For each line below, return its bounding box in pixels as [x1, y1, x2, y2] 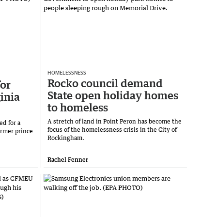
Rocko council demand [47, 76, 163, 90]
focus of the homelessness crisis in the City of [47, 125, 177, 133]
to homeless [47, 100, 108, 114]
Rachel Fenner [47, 155, 88, 163]
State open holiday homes [47, 88, 178, 102]
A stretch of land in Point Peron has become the [47, 117, 182, 125]
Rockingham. [47, 134, 86, 141]
